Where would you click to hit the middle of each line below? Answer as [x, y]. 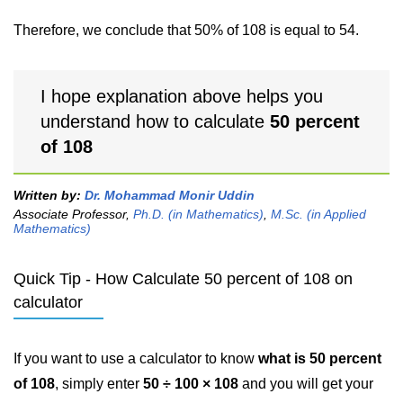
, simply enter [99, 384]
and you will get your [306, 384]
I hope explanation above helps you [182, 96]
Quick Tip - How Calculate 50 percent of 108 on [183, 279]
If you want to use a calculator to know [136, 358]
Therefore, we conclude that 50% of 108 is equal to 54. [186, 30]
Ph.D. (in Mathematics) [198, 214]
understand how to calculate [155, 121]
